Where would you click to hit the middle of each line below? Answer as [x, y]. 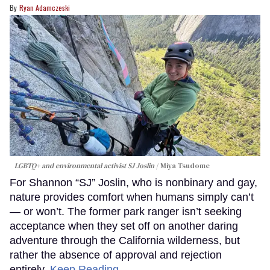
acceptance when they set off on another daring [124, 226]
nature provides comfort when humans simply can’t [132, 197]
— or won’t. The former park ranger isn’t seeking [126, 212]
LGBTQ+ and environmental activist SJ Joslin [84, 166]
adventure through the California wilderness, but [125, 241]
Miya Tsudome [185, 166]
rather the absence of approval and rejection [116, 255]
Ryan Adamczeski [45, 8]
